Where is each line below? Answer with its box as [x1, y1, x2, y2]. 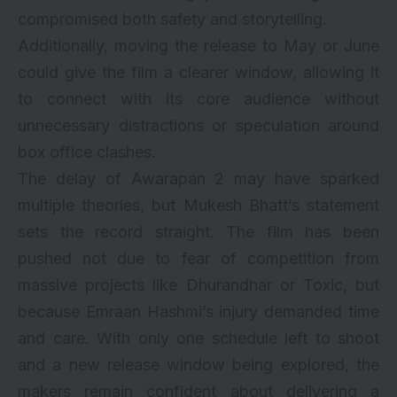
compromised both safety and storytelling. [18, 10, 327, 29]
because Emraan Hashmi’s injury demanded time [18, 302, 379, 322]
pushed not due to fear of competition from [18, 249, 379, 269]
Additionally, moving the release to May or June [18, 36, 379, 56]
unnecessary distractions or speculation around [18, 116, 379, 136]
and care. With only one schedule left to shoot [18, 329, 379, 348]
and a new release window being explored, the [18, 355, 379, 375]
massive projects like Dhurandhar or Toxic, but [18, 276, 379, 295]
